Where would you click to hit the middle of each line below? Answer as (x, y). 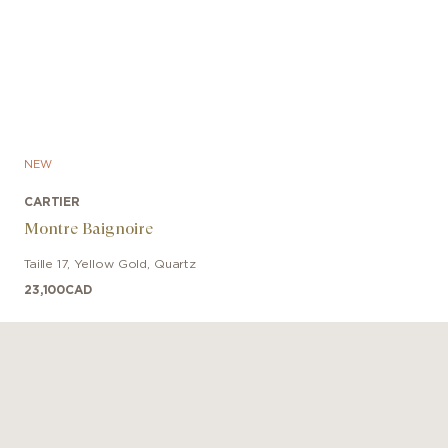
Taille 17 (45, 263)
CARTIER (52, 201)
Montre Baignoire (88, 228)
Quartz (175, 263)
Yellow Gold (110, 263)
